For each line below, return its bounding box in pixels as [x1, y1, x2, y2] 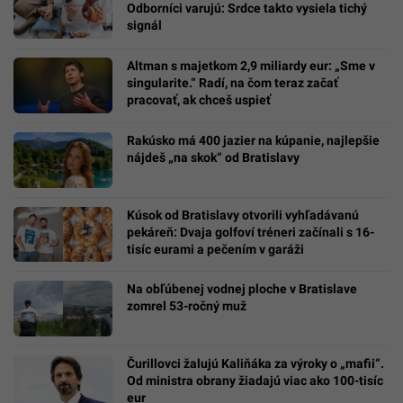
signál [127, 17, 162, 32]
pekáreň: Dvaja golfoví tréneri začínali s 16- [127, 224, 374, 239]
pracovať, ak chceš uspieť [127, 92, 271, 107]
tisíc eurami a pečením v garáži [127, 241, 304, 256]
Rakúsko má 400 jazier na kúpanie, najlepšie [127, 132, 380, 148]
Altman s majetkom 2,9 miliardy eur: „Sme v [127, 58, 375, 73]
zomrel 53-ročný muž [127, 299, 246, 314]
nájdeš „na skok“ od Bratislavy [127, 149, 300, 165]
